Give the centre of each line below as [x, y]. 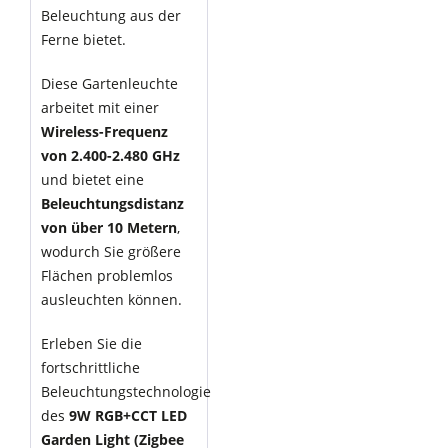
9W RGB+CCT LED [128, 415]
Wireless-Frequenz [104, 131]
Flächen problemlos [107, 275]
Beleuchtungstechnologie [126, 391]
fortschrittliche [90, 367]
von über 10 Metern [109, 227]
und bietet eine [92, 179]
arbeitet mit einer [100, 107]
